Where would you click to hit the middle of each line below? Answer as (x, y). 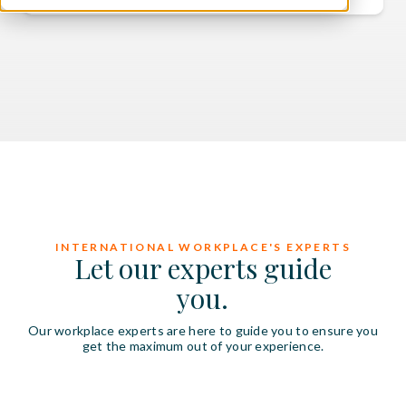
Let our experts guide (203, 268)
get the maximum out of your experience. (203, 346)
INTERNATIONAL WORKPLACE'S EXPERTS (203, 247)
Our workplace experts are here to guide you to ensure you (203, 330)
